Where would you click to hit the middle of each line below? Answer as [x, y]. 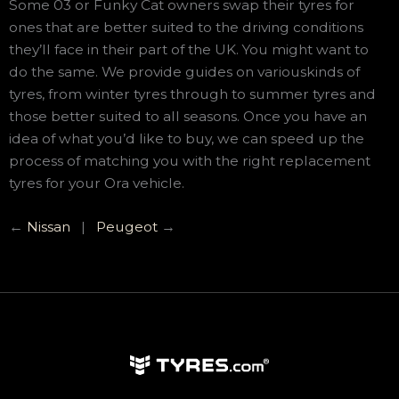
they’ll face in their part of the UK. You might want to [189, 49]
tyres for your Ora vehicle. [97, 183]
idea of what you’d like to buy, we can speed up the [187, 138]
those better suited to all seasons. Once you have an [188, 116]
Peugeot [127, 227]
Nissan [49, 227]
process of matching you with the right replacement [190, 160]
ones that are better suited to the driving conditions [186, 27]
